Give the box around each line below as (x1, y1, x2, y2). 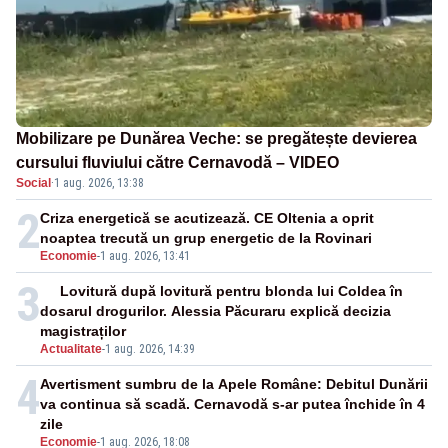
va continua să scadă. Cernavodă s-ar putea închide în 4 (40, 396, 425, 413)
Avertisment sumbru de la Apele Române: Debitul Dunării (40, 376, 428, 393)
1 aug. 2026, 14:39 (105, 342, 195, 357)
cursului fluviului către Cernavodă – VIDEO (16, 154, 339, 172)
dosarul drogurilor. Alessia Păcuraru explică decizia (40, 303, 391, 320)
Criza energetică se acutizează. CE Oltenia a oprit (40, 210, 374, 227)
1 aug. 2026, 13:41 (100, 249, 190, 264)
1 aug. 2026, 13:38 (54, 176, 144, 191)
